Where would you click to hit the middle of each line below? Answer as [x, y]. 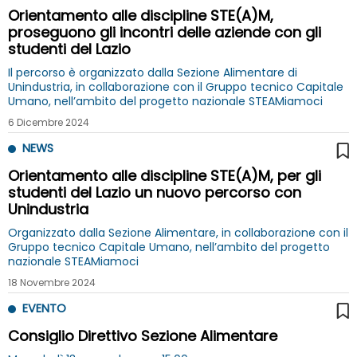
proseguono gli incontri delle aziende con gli [165, 32]
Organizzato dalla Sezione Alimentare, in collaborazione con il [178, 232]
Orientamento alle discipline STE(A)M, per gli [165, 175]
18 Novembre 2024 [52, 282]
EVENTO [41, 308]
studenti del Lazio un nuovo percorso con [155, 192]
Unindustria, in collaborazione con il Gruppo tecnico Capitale [176, 86]
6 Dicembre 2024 [49, 122]
